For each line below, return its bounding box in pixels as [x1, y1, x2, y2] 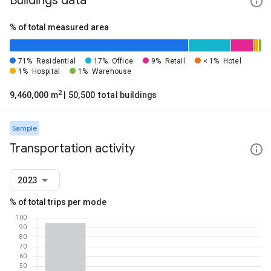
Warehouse [91, 67, 132, 76]
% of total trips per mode [10, 197, 106, 207]
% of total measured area [10, 22, 109, 32]
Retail [165, 57, 185, 65]
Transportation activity [10, 141, 135, 156]
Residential [36, 57, 76, 65]
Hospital [31, 67, 60, 76]
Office [111, 57, 133, 65]
